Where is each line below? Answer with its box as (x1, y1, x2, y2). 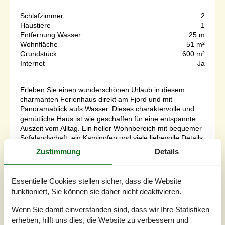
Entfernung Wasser (20, 31, 81, 39)
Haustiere (20, 21, 51, 30)
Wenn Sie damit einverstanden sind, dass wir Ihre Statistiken (12, 205, 209, 214)
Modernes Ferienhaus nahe (20, 209, 159, 221)
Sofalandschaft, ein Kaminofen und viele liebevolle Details (20, 134, 203, 142)
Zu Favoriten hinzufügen (20, 169, 98, 178)
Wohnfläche (20, 40, 58, 49)
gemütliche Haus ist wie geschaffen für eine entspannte (20, 115, 196, 123)
